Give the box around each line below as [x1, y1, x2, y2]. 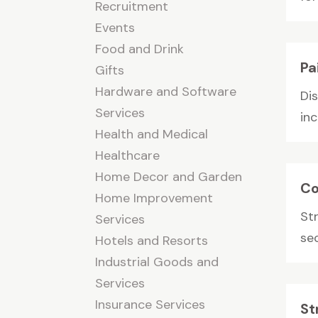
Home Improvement [95, 189, 214, 207]
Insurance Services [95, 295, 206, 313]
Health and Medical [95, 125, 209, 143]
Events [95, 18, 136, 36]
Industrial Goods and [95, 253, 219, 270]
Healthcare [95, 146, 160, 164]
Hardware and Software [95, 82, 237, 100]
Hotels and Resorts [95, 231, 209, 249]
